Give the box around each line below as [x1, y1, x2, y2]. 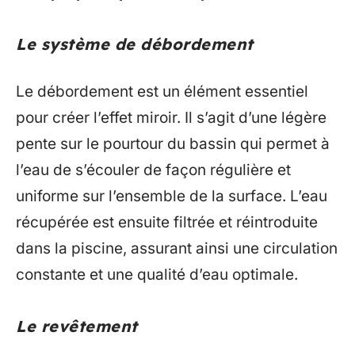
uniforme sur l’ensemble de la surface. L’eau [16, 186, 327, 205]
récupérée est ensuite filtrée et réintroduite [16, 212, 318, 231]
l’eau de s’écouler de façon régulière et [16, 160, 291, 179]
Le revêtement [16, 315, 138, 336]
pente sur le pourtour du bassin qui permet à [16, 134, 330, 153]
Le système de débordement [16, 34, 254, 54]
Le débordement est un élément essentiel [16, 82, 308, 101]
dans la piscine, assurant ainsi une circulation [16, 239, 338, 258]
